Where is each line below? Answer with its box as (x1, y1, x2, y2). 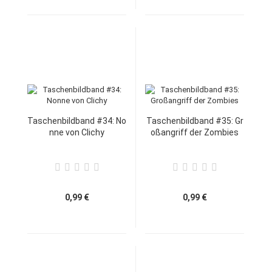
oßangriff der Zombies (151, 127, 239, 137)
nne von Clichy (49, 127, 104, 137)
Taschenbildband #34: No (27, 116, 126, 126)
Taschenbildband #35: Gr (146, 116, 243, 126)
